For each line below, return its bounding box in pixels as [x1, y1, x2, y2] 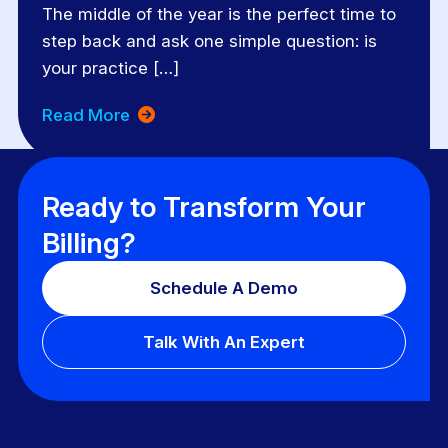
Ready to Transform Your [42, 190, 366, 225]
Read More [42, 105, 134, 126]
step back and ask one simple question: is [42, 31, 377, 52]
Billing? [42, 226, 136, 261]
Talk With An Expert [143, 332, 305, 353]
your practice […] [42, 58, 179, 79]
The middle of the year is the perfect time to [42, 4, 396, 25]
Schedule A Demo [150, 278, 298, 299]
